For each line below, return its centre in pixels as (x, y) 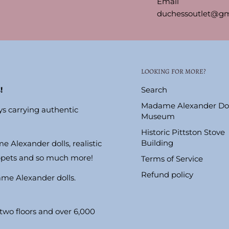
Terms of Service (172, 159)
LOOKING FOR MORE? (174, 71)
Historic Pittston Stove (183, 132)
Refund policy (167, 175)
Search (154, 90)
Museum (158, 117)
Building (157, 143)
